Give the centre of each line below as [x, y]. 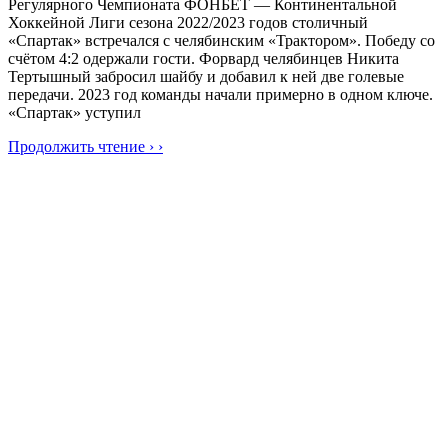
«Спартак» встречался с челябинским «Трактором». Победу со [221, 41]
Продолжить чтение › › [85, 147]
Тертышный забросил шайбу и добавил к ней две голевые [206, 77]
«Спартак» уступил [74, 113]
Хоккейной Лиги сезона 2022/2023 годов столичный [188, 23]
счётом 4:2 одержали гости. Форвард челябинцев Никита [203, 59]
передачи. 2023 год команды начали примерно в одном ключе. [220, 95]
